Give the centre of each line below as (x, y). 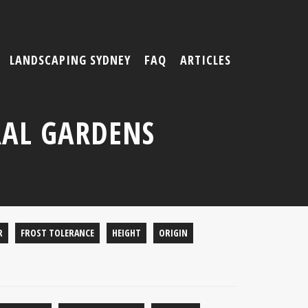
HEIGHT (126, 233)
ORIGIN (173, 233)
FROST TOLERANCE (57, 233)
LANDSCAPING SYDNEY (70, 60)
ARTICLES (206, 60)
